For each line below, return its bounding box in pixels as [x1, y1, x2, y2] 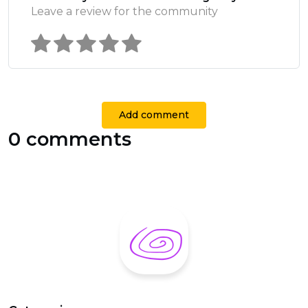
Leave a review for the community [31, 4, 218, 18]
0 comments [8, 127, 131, 151]
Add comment [119, 108, 189, 121]
